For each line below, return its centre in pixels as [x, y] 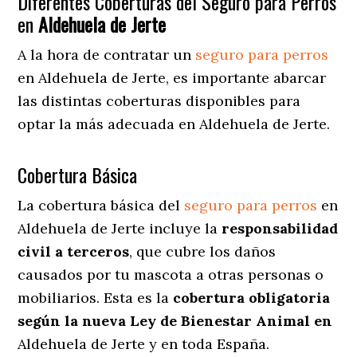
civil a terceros [74, 251]
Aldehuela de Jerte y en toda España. [144, 343]
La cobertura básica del [101, 205]
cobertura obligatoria [252, 297]
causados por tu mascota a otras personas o [171, 274]
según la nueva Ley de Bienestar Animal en [175, 320]
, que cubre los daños [203, 251]
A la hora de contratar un [107, 54]
